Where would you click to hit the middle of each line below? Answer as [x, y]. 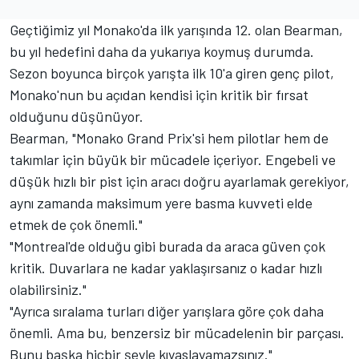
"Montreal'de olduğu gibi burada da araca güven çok [167, 246]
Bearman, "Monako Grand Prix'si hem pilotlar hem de [169, 137]
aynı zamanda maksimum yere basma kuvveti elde [161, 202]
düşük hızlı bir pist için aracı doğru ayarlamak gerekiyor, [179, 181]
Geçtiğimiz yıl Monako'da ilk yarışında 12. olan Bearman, [176, 29]
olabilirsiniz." [48, 289]
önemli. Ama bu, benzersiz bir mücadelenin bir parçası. [177, 332]
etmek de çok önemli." [76, 224]
